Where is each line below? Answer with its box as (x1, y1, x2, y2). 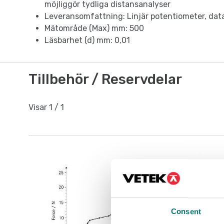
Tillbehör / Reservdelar (28, 71, 182, 88)
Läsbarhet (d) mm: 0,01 (44, 35, 130, 45)
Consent (171, 207, 201, 216)
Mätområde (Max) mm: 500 (44, 23, 144, 33)
